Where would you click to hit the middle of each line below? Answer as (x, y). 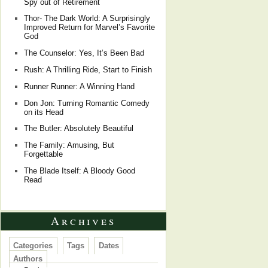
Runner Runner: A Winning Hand (79, 86)
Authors (28, 259)
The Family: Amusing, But (69, 145)
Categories (33, 246)
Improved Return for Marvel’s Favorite (89, 28)
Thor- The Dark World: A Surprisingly (87, 19)
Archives (83, 220)
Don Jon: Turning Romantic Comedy (86, 103)
